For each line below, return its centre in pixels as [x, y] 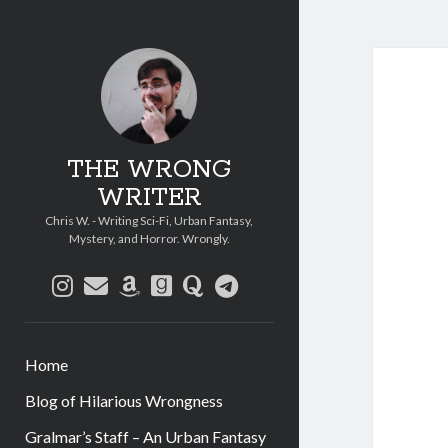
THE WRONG [149, 170]
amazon [180, 284]
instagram [126, 284]
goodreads [227, 284]
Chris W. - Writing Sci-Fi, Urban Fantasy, [149, 220]
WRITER [149, 198]
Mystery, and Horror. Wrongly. [149, 238]
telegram [286, 284]
